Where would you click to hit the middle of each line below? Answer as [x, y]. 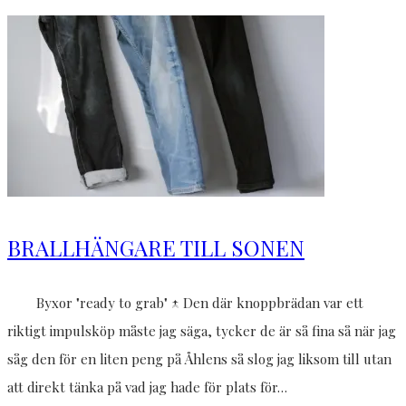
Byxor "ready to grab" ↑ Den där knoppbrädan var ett [185, 302]
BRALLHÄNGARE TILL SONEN [156, 247]
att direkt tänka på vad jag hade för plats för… [147, 387]
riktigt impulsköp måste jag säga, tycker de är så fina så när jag [202, 330]
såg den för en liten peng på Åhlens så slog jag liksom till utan [199, 358]
